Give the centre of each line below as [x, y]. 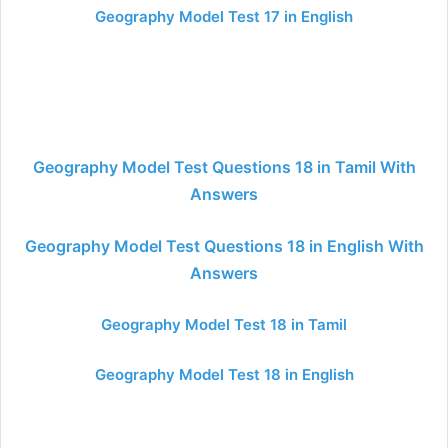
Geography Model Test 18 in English [224, 374]
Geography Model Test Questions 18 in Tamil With [224, 167]
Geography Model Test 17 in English [224, 16]
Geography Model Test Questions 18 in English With [224, 246]
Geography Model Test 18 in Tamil [224, 324]
